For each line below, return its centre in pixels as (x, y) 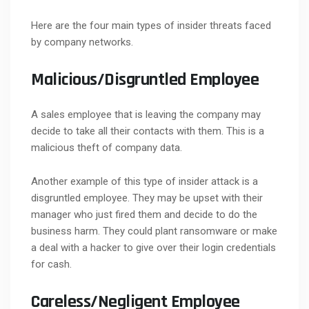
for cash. (51, 264)
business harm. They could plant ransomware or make (154, 231)
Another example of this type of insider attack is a (144, 181)
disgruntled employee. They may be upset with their (147, 198)
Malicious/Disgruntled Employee (145, 79)
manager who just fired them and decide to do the (144, 214)
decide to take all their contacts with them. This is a (148, 131)
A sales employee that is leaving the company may (146, 114)
